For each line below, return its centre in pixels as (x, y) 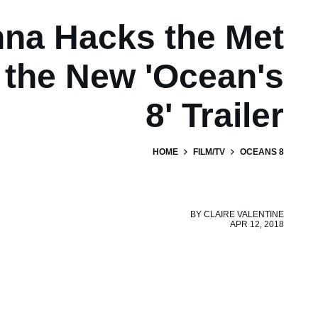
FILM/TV (209, 152)
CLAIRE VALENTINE (244, 214)
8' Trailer (215, 115)
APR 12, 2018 (257, 224)
